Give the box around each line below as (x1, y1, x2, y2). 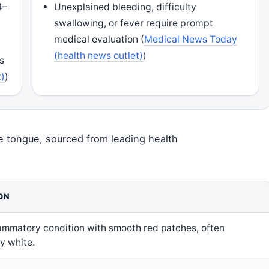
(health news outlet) (54, 50, 144, 61)
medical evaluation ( (54, 34, 145, 45)
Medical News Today (144, 34, 238, 45)
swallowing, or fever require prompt (54, 17, 214, 29)
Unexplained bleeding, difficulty (54, 1, 197, 13)
